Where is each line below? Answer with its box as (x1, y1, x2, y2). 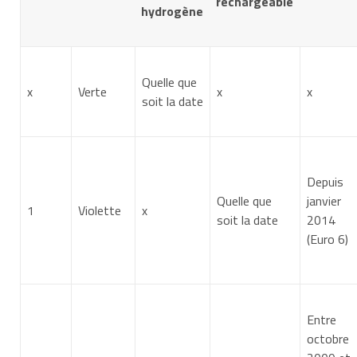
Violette (78, 200, 121, 220)
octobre (307, 328, 349, 348)
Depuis (307, 171, 343, 191)
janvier (307, 190, 341, 210)
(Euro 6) (307, 229, 348, 249)
